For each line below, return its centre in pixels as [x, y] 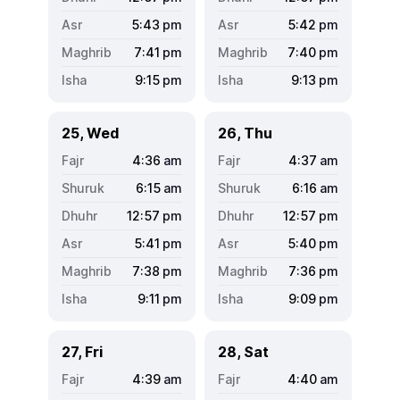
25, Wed [90, 133]
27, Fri [82, 351]
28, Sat [243, 351]
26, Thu [245, 133]
